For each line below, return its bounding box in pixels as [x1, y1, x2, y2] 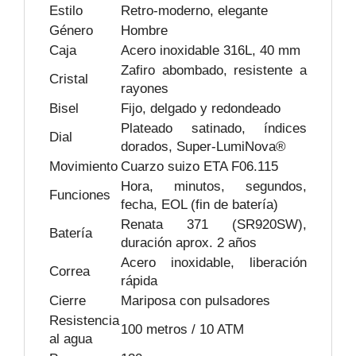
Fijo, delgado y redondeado [121, 101, 281, 117]
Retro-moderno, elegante [121, 3, 268, 19]
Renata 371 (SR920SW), [121, 217, 307, 233]
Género [49, 23, 93, 39]
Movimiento [49, 159, 118, 175]
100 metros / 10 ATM [121, 322, 244, 338]
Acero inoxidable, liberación [121, 255, 307, 271]
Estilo [49, 3, 83, 19]
